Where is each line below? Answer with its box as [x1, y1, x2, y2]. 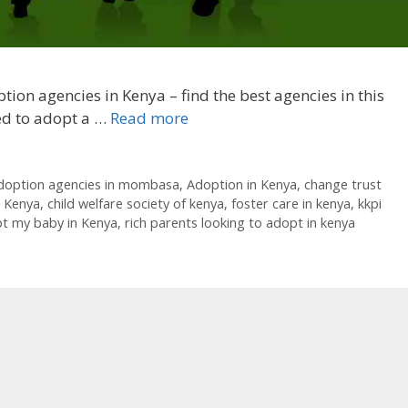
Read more [109, 107, 189, 128]
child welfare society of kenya [46, 194, 224, 212]
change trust [304, 175, 382, 193]
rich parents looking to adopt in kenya [124, 213, 355, 231]
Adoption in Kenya [187, 175, 298, 193]
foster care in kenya [230, 194, 351, 212]
